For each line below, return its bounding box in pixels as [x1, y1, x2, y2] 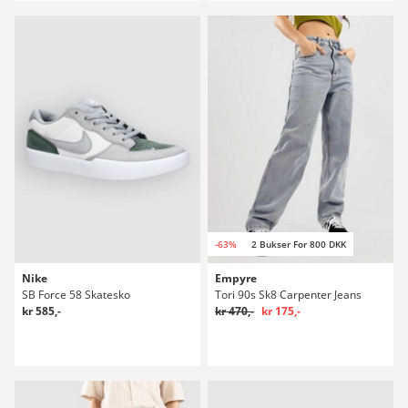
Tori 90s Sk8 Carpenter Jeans [215, 286, 362, 302]
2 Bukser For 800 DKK [251, 237, 346, 250]
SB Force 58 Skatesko [22, 286, 130, 302]
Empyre [215, 270, 257, 286]
